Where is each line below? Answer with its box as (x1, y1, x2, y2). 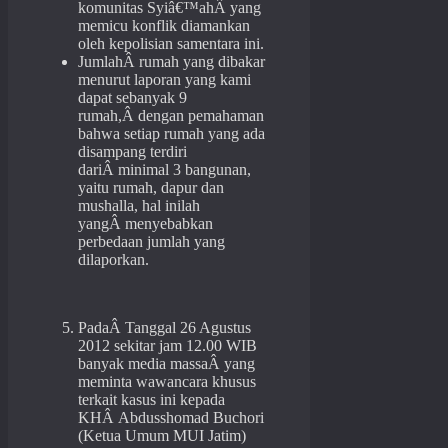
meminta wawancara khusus (78, 373, 256, 391)
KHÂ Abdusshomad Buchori (78, 409, 264, 427)
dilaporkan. (78, 251, 149, 269)
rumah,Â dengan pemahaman (78, 107, 264, 125)
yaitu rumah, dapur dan (78, 179, 224, 197)
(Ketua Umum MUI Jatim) (78, 427, 246, 445)
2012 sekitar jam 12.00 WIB (78, 337, 257, 355)
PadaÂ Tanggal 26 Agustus (78, 319, 251, 337)
